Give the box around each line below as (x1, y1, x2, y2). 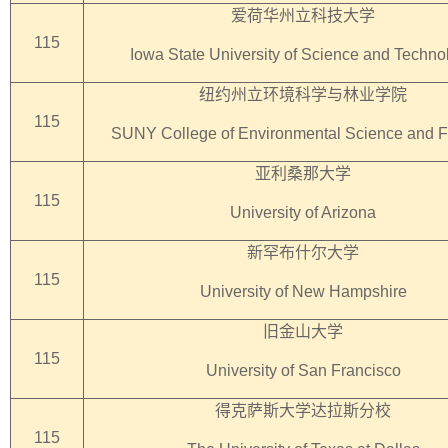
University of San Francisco (205, 362, 401, 379)
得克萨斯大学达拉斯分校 (215, 402, 391, 419)
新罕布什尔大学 (247, 244, 359, 261)
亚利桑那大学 (255, 165, 351, 182)
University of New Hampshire (199, 283, 407, 300)
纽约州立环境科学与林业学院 (199, 86, 407, 103)
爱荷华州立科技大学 (231, 7, 375, 24)
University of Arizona (230, 204, 376, 221)
